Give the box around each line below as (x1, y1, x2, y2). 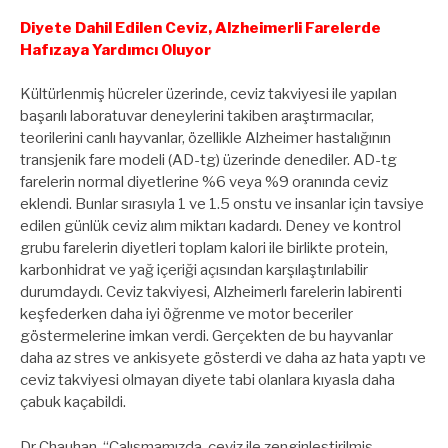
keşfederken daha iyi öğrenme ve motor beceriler (20, 305, 353, 324)
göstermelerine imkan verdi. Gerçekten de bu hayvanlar (20, 327, 393, 346)
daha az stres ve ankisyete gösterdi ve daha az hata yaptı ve (20, 349, 426, 368)
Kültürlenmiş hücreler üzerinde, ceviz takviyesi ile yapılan (20, 85, 397, 104)
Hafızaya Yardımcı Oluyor (20, 40, 211, 59)
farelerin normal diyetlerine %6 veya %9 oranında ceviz (20, 173, 388, 192)
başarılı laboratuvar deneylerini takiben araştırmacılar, (20, 107, 374, 126)
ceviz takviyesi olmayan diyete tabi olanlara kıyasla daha (20, 371, 395, 390)
